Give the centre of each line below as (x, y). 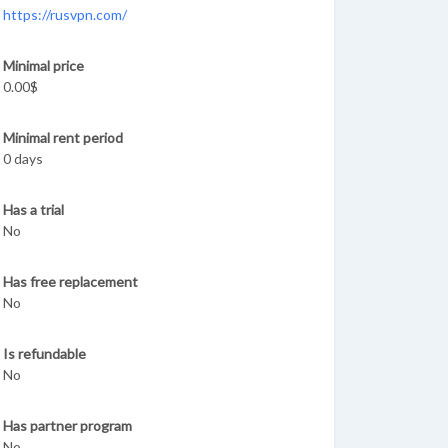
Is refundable (44, 353)
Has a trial (33, 209)
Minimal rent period (63, 137)
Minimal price (43, 65)
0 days (23, 158)
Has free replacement (70, 281)
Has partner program (67, 425)
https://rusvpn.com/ (65, 14)
